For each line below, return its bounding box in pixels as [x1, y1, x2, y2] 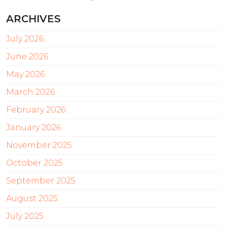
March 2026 [6, 87, 55, 97]
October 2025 [6, 158, 63, 168]
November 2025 [6, 140, 72, 150]
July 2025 [6, 211, 44, 221]
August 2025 [6, 193, 58, 203]
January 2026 [6, 122, 61, 132]
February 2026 [6, 104, 65, 115]
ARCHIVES [6, 12, 61, 25]
